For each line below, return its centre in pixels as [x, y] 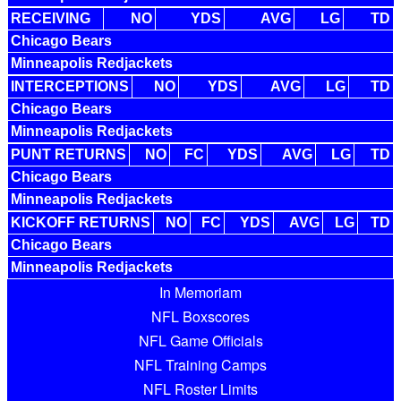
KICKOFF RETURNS [81, 222]
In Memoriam [200, 292]
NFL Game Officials [200, 341]
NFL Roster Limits [200, 389]
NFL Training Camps [200, 365]
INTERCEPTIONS [70, 86]
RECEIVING [51, 18]
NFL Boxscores [200, 316]
